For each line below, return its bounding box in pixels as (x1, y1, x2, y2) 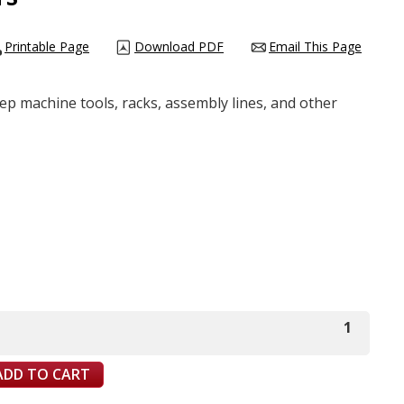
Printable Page (5, 37, 89, 55)
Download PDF (134, 37, 224, 55)
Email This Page (269, 37, 362, 55)
